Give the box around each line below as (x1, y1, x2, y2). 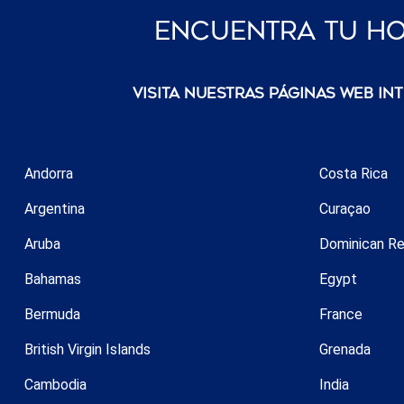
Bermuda (24, 305, 80, 323)
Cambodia (24, 375, 87, 393)
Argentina (24, 199, 85, 217)
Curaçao (318, 199, 371, 217)
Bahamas (24, 270, 81, 288)
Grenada (318, 340, 371, 358)
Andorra (24, 164, 73, 182)
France (318, 305, 363, 323)
